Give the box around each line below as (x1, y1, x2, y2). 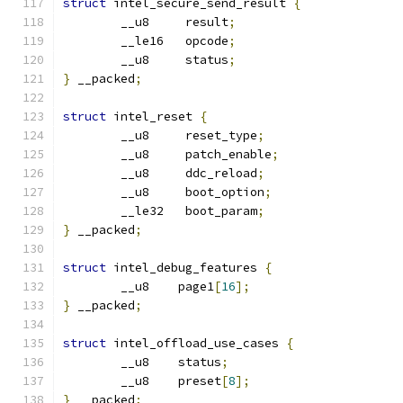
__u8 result (121, 14, 228, 30)
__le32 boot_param (121, 203, 257, 219)
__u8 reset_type (121, 128, 257, 143)
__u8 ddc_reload (121, 166, 257, 181)
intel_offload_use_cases (106, 336, 286, 351)
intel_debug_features (106, 260, 264, 275)
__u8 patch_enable (121, 147, 272, 162)
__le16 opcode (121, 33, 228, 49)
